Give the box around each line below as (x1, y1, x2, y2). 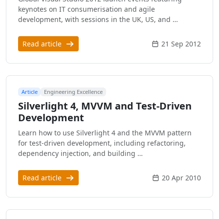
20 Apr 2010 (162, 173, 201, 182)
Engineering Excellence (44, 88, 103, 96)
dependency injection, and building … (18, 148, 143, 158)
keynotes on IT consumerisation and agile (18, 4, 155, 14)
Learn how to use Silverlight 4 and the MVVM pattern (18, 128, 192, 137)
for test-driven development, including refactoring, (18, 138, 186, 148)
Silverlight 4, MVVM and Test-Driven (18, 99, 192, 112)
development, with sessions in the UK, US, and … (18, 15, 178, 24)
